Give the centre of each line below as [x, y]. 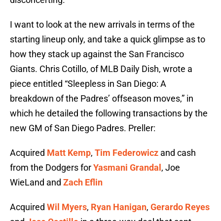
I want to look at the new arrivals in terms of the [102, 25]
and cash [177, 153]
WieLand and [37, 183]
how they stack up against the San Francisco [97, 54]
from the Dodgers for [52, 168]
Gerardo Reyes [180, 207]
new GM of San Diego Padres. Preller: [83, 128]
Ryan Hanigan [119, 207]
